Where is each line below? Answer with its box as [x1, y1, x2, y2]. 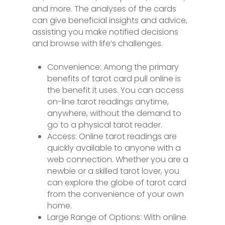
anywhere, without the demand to [47, 107, 181, 119]
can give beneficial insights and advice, [32, 15, 187, 26]
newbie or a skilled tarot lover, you [47, 165, 179, 177]
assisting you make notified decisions [32, 26, 178, 38]
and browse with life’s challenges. [32, 38, 163, 49]
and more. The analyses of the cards [32, 3, 176, 15]
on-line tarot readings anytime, [47, 96, 169, 107]
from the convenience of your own [47, 188, 184, 200]
